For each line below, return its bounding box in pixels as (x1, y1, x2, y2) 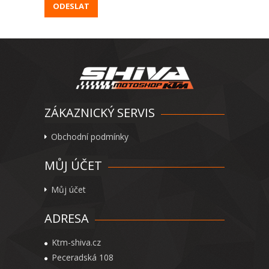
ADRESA (44, 210, 89, 226)
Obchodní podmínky (51, 131, 128, 142)
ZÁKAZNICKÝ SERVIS (44, 104, 155, 121)
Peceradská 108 (52, 252, 113, 263)
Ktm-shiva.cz (52, 237, 101, 248)
